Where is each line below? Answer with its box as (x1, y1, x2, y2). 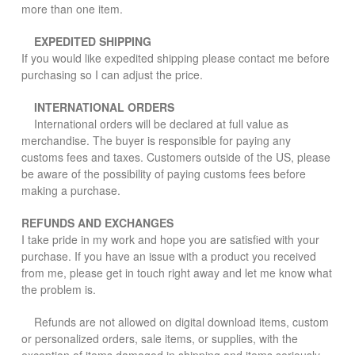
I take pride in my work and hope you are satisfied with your (21, 231, 319, 247)
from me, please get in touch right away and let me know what (21, 265, 332, 281)
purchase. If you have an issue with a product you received (21, 248, 316, 264)
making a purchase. (21, 182, 120, 198)
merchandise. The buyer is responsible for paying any (21, 132, 291, 148)
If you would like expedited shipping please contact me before (21, 50, 330, 66)
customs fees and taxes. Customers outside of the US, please (21, 149, 330, 165)
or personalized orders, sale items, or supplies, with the (21, 330, 298, 346)
